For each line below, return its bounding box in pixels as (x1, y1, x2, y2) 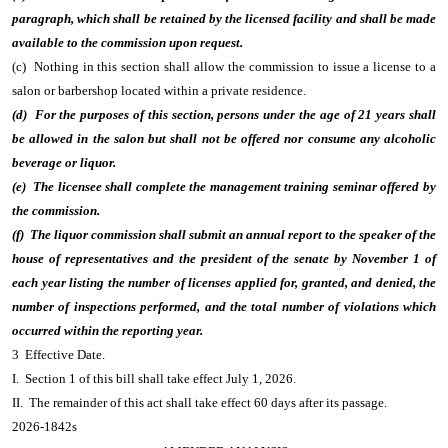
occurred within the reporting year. (12, 323, 203, 338)
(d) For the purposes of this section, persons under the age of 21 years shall (12, 107, 436, 122)
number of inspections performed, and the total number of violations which (12, 299, 436, 314)
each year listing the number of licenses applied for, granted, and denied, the (12, 275, 436, 290)
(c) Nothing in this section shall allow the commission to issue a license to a (12, 59, 436, 74)
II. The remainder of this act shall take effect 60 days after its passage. (12, 395, 387, 410)
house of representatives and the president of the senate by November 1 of (12, 251, 436, 266)
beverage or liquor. (12, 155, 116, 170)
